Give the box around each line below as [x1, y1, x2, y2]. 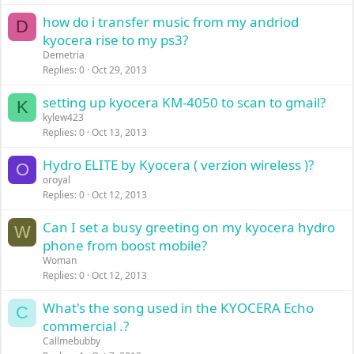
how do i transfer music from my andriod [43, 13, 299, 31]
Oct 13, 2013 [92, 126, 148, 139]
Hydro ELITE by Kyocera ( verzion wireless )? [43, 156, 314, 174]
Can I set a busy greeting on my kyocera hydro [43, 218, 336, 236]
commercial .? [43, 317, 130, 335]
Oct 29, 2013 [92, 63, 148, 77]
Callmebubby [43, 334, 101, 348]
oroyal [43, 173, 71, 186]
